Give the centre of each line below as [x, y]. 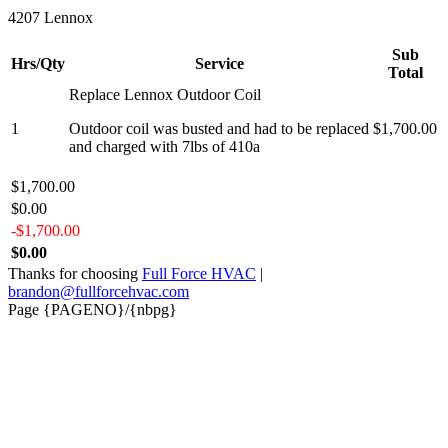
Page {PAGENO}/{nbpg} [92, 309]
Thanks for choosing [75, 273]
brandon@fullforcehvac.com [98, 291]
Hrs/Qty [38, 63]
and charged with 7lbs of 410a [164, 146]
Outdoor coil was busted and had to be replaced [219, 128]
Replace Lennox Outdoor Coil [165, 94]
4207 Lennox [50, 17]
